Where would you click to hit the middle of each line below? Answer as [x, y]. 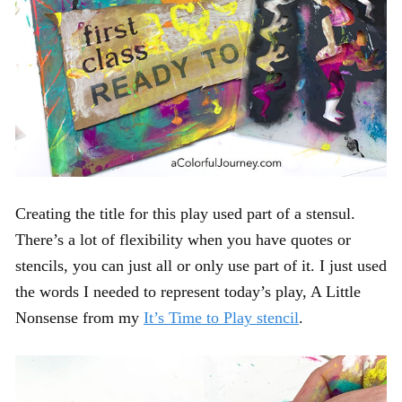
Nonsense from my [79, 317]
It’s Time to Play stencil [221, 317]
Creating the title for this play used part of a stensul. [185, 213]
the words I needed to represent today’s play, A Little [188, 291]
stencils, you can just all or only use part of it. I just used [201, 265]
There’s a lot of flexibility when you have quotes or [183, 239]
